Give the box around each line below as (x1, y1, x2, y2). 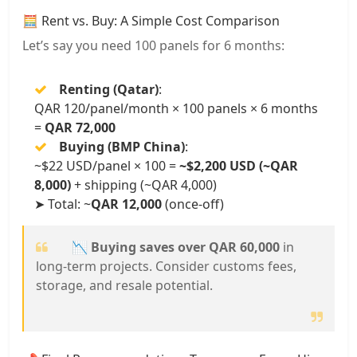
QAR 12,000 (91, 194, 162, 213)
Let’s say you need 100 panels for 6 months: (22, 36, 284, 54)
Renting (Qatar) (59, 80, 159, 98)
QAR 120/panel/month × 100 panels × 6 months (34, 99, 318, 117)
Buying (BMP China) (59, 137, 185, 155)
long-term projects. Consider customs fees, (36, 257, 296, 275)
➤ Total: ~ (34, 194, 91, 213)
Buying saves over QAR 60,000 (91, 237, 280, 256)
